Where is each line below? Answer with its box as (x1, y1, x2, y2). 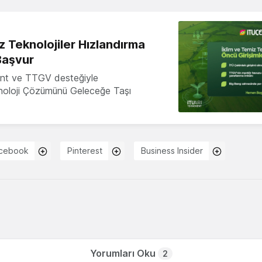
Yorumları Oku (89, 247, 158, 259)
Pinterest (67, 145, 102, 156)
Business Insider (141, 145, 203, 156)
